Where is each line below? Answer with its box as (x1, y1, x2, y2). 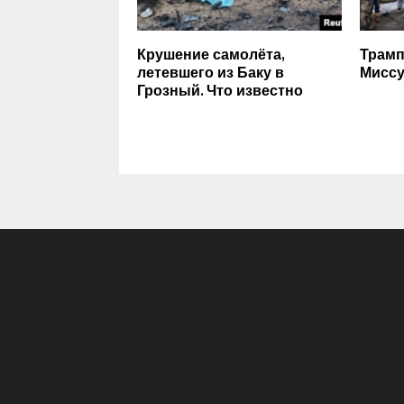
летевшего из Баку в (137, 60, 284, 86)
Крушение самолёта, (137, 42, 284, 68)
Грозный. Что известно (137, 78, 303, 104)
